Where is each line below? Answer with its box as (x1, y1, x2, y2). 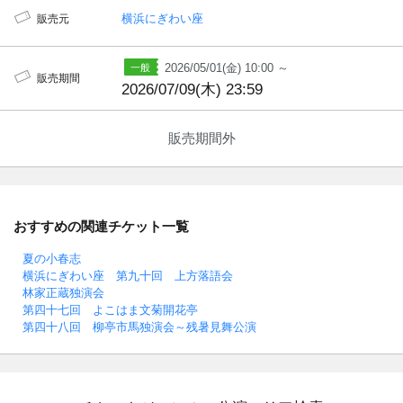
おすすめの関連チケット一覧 (13, 218, 189, 234)
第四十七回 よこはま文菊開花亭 (22, 302, 198, 317)
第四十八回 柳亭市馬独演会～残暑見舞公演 (22, 319, 256, 334)
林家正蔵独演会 (22, 285, 104, 300)
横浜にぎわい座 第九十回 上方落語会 (22, 268, 233, 282)
